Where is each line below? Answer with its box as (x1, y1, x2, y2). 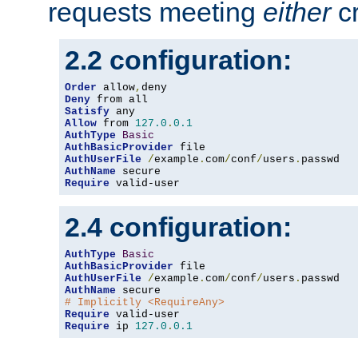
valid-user (109, 177, 180, 190)
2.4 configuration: (65, 212, 292, 243)
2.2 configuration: (65, 45, 292, 76)
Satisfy (65, 105, 109, 118)
